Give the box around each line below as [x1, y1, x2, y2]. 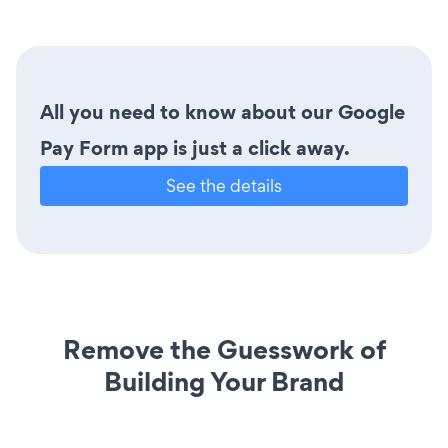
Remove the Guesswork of [62, 330, 386, 368]
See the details [166, 173, 282, 197]
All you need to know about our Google [40, 97, 405, 126]
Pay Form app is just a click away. [40, 133, 350, 162]
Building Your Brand [104, 362, 344, 400]
